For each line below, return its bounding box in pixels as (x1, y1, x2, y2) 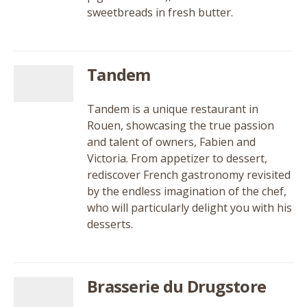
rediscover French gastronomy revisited (87, 167, 291, 182)
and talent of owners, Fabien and (87, 134, 256, 149)
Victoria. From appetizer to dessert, (87, 151, 267, 166)
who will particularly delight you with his (87, 200, 292, 215)
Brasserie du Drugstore (87, 275, 267, 297)
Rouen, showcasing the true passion (87, 118, 274, 133)
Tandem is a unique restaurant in (87, 101, 258, 116)
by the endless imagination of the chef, (87, 184, 286, 199)
